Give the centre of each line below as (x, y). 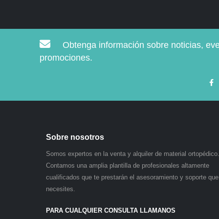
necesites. (60, 189)
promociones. (66, 57)
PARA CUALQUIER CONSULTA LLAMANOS (110, 210)
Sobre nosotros (75, 137)
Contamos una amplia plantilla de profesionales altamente (127, 165)
